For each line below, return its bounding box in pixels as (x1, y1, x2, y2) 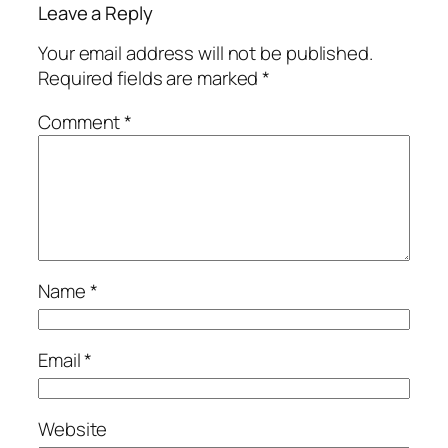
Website (38, 416, 108, 443)
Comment (38, 108, 125, 135)
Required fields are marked (38, 65, 263, 92)
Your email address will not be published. (38, 40, 373, 67)
